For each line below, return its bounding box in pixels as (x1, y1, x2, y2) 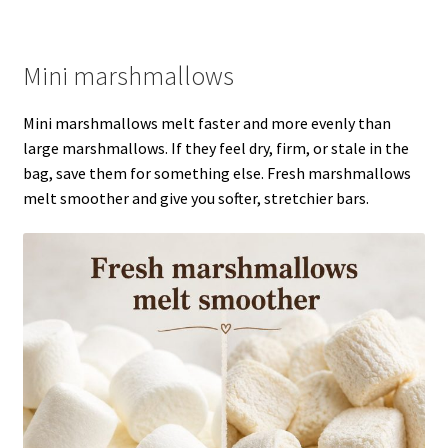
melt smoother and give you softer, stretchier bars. (22, 187, 369, 208)
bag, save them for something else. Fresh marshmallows (22, 162, 411, 183)
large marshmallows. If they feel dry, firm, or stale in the (22, 137, 409, 158)
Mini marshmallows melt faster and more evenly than (22, 112, 391, 133)
